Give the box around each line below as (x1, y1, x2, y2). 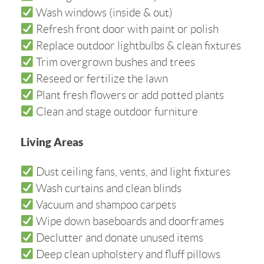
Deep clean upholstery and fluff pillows (33, 247, 220, 260)
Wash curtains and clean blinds (33, 181, 181, 194)
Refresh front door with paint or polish (33, 23, 219, 36)
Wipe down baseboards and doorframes (33, 214, 224, 227)
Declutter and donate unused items (33, 231, 203, 244)
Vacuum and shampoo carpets (33, 198, 176, 211)
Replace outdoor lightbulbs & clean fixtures (33, 39, 241, 52)
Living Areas (21, 135, 83, 148)
